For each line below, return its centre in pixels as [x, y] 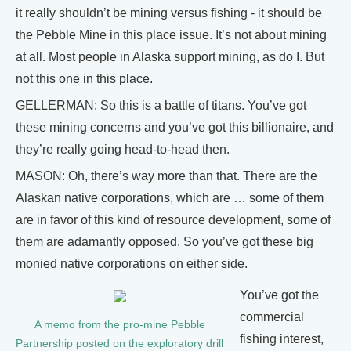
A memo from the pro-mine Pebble [119, 325]
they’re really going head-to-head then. [123, 149]
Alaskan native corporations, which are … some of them [170, 198]
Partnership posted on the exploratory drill [119, 344]
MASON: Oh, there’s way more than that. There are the [166, 176]
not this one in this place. [84, 79]
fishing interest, [282, 339]
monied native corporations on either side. [132, 264]
